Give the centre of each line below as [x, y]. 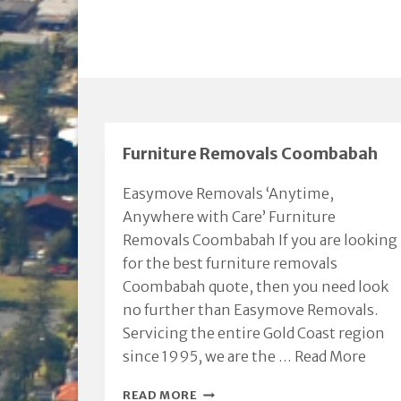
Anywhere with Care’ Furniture [229, 217]
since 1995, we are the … [209, 356]
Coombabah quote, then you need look [256, 286]
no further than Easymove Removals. [250, 310]
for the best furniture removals [230, 263]
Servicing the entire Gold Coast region [254, 333]
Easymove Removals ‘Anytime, [228, 193]
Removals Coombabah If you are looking [260, 240]
